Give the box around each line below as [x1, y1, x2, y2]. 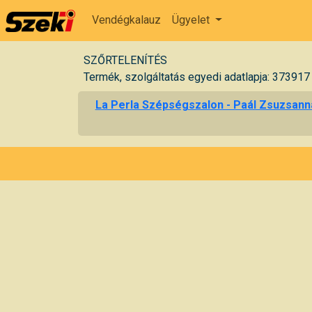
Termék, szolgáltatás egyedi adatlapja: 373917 [84, 70, 310, 84]
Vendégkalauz [92, 13, 161, 27]
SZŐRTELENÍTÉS [84, 53, 167, 67]
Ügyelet [172, 13, 212, 27]
